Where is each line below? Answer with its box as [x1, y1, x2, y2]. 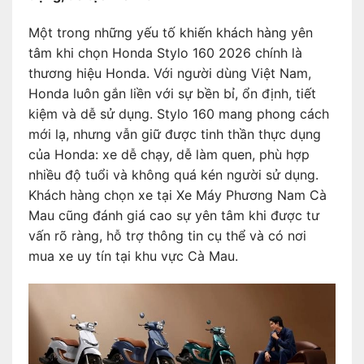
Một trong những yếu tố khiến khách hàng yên [28, 24, 313, 41]
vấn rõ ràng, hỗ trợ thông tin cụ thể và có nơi [28, 227, 306, 244]
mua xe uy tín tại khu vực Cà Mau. [28, 247, 238, 264]
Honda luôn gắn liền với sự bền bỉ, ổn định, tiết [28, 84, 316, 102]
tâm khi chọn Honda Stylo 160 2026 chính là [28, 44, 302, 61]
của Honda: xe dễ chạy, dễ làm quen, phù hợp [28, 145, 310, 162]
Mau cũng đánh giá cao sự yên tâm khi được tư [28, 206, 319, 223]
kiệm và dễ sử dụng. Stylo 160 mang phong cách [28, 105, 329, 122]
